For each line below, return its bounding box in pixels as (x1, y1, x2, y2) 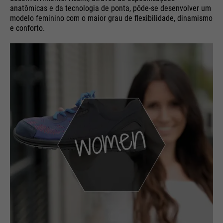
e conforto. (10, 23, 45, 33)
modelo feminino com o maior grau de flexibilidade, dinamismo (10, 13, 213, 23)
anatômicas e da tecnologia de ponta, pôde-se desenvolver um (10, 3, 211, 13)
